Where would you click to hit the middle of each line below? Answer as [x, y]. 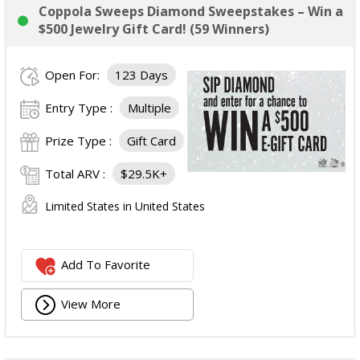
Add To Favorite [106, 265]
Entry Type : [80, 108]
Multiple [149, 108]
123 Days [141, 75]
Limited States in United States [125, 206]
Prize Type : [80, 141]
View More [91, 303]
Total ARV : [77, 174]
